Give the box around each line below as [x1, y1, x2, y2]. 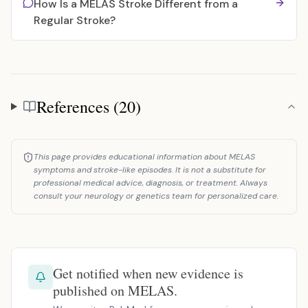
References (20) [36, 96, 141, 118]
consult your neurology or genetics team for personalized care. [34, 190, 278, 201]
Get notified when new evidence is [53, 264, 243, 283]
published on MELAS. [53, 281, 177, 300]
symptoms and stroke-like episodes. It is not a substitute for [34, 164, 266, 175]
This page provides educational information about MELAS [34, 151, 255, 162]
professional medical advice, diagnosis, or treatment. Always [34, 177, 267, 188]
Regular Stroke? [34, 13, 115, 27]
